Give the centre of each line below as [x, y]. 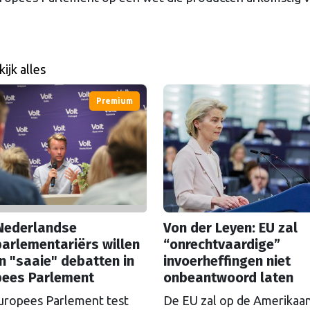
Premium [115, 100]
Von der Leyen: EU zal [230, 227]
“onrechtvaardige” [222, 244]
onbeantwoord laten [228, 277]
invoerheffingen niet [227, 261]
